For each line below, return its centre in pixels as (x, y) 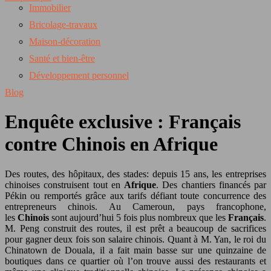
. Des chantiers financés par (211, 184)
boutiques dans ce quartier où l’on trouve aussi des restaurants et (135, 261)
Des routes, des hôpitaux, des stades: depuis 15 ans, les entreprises (8, 174)
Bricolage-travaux (63, 24)
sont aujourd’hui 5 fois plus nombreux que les (140, 217)
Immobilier (50, 8)
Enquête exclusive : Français (123, 122)
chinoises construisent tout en (64, 184)
